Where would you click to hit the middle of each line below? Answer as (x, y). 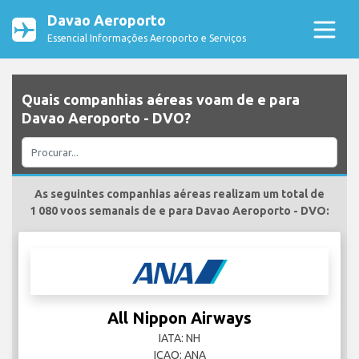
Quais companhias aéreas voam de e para (161, 100)
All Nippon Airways (179, 318)
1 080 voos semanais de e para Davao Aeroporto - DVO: (179, 211)
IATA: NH (179, 339)
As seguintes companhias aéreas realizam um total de (179, 194)
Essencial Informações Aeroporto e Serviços (147, 38)
